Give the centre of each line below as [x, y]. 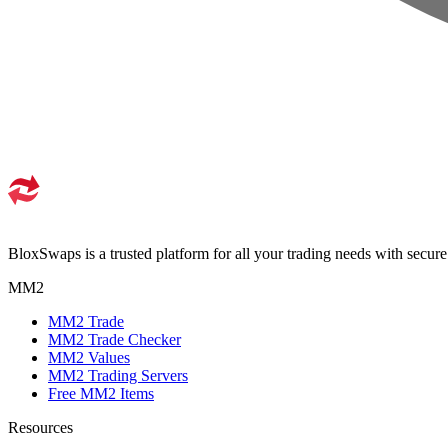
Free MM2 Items [101, 393]
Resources [40, 427]
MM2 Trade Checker [114, 339]
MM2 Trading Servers [118, 375]
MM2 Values [89, 357]
